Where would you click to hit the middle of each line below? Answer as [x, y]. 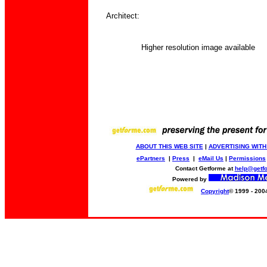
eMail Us [211, 158]
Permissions [247, 158]
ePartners [151, 158]
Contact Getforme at [205, 168]
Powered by [190, 179]
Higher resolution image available [198, 47]
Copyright [215, 191]
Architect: [122, 16]
